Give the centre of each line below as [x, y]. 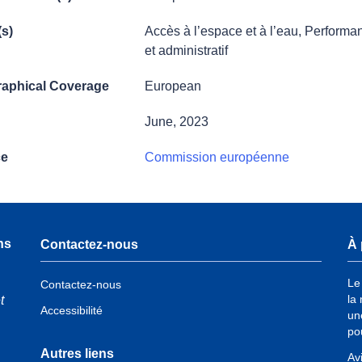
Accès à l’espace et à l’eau [221, 31]
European [173, 86]
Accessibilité [72, 311]
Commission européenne [217, 157]
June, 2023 [177, 121]
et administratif [186, 50]
